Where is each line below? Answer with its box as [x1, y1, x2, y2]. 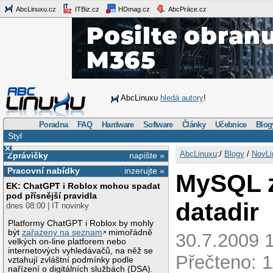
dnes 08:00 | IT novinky [6, 201, 90, 211]
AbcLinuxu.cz [15, 5, 56, 13]
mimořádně [106, 227, 153, 237]
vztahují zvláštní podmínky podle [8, 255, 134, 264]
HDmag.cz [116, 5, 150, 13]
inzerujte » [124, 166, 165, 176]
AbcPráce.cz [167, 5, 207, 13]
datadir [175, 197, 260, 226]
